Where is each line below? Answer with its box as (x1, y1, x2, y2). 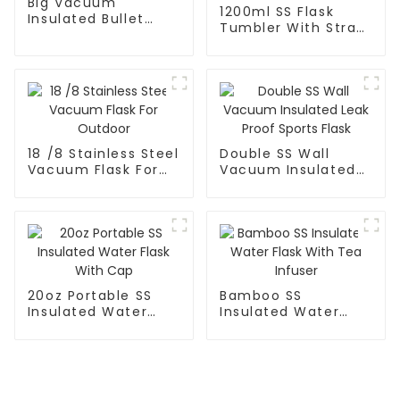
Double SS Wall (219, 145, 330, 163)
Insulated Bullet (27, 9, 145, 28)
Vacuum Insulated (219, 161, 356, 179)
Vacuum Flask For (27, 161, 159, 179)
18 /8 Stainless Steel (27, 145, 179, 163)
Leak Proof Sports (219, 177, 351, 196)
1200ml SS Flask (219, 3, 335, 21)
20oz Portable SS (27, 287, 153, 305)
